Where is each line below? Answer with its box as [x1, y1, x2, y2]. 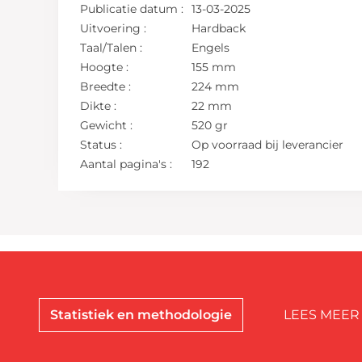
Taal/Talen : [80, 40, 143, 55]
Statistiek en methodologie [50, 306, 233, 322]
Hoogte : [80, 59, 129, 74]
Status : [80, 137, 123, 152]
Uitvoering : [80, 20, 147, 36]
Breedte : [80, 78, 132, 94]
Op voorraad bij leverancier [192, 137, 344, 152]
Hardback [192, 20, 246, 36]
